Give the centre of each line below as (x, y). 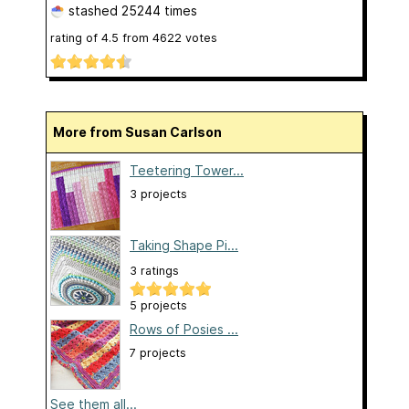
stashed (93, 11)
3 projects (158, 194)
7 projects (158, 353)
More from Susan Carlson (143, 132)
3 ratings (154, 271)
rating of (76, 38)
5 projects (158, 306)
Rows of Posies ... (184, 330)
